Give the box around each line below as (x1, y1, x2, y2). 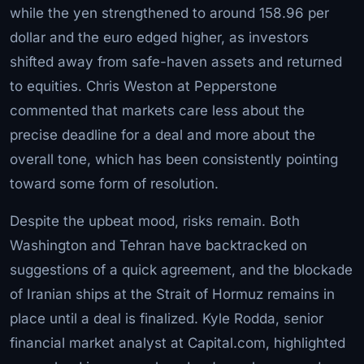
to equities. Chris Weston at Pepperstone (10, 77, 277, 94)
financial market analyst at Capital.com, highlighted (10, 334, 345, 351)
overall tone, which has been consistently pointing (10, 150, 338, 167)
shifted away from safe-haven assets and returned (10, 53, 342, 70)
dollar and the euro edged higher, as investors (10, 28, 309, 45)
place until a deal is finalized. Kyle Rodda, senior (10, 310, 323, 327)
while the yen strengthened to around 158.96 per (10, 4, 329, 21)
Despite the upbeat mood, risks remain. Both (10, 212, 300, 229)
